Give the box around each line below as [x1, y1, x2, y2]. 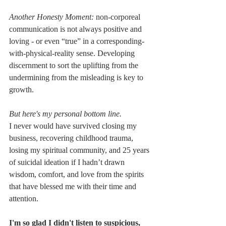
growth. [9, 85, 34, 94]
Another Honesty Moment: [9, 13, 94, 22]
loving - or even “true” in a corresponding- [9, 37, 144, 46]
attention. [9, 194, 38, 203]
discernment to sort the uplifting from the [9, 61, 140, 70]
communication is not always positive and [9, 25, 144, 34]
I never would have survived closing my [9, 122, 139, 131]
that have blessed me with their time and [9, 182, 138, 191]
